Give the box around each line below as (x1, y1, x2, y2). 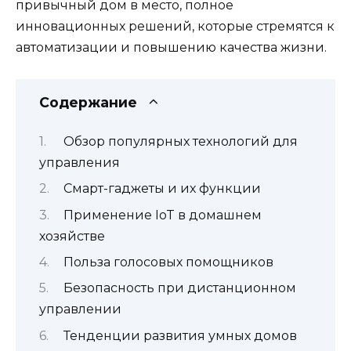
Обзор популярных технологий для (63, 133, 298, 149)
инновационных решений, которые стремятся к (16, 19, 335, 34)
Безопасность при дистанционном (63, 280, 296, 296)
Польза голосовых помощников (63, 254, 273, 270)
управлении (39, 302, 121, 317)
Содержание (39, 94, 137, 111)
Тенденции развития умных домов (63, 327, 297, 343)
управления (39, 154, 120, 170)
